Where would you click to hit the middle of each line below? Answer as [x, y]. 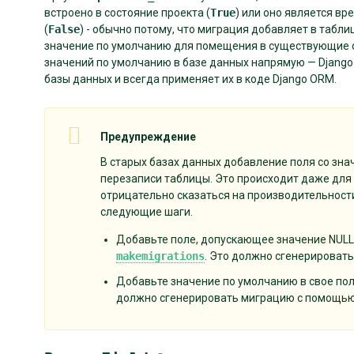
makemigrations [160, 256]
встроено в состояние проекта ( [127, 12]
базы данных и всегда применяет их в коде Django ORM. [190, 79]
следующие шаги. [147, 212]
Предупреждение [148, 136]
